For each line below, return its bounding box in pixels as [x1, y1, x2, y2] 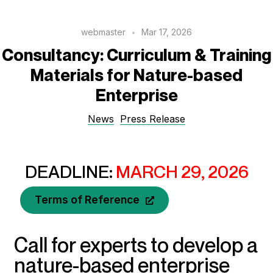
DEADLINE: [24, 160, 116, 182]
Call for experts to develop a [13, 232, 258, 257]
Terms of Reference [34, 193, 140, 207]
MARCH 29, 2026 [115, 160, 249, 182]
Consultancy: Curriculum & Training [2, 44, 271, 65]
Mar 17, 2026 [141, 26, 192, 37]
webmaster [81, 26, 126, 37]
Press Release [120, 112, 186, 125]
